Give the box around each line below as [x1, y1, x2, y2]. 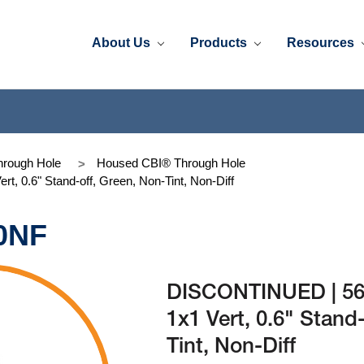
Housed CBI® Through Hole [97, 155, 245, 170]
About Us [92, 35, 154, 50]
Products [190, 35, 251, 50]
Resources [287, 35, 358, 50]
